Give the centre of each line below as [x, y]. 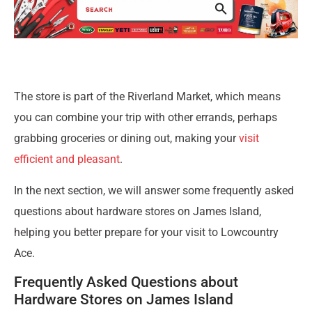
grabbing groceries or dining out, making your [126, 139]
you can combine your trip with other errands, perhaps [146, 118]
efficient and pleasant [67, 159]
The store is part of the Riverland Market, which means [147, 97]
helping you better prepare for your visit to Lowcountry [146, 232]
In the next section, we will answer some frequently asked [154, 190]
